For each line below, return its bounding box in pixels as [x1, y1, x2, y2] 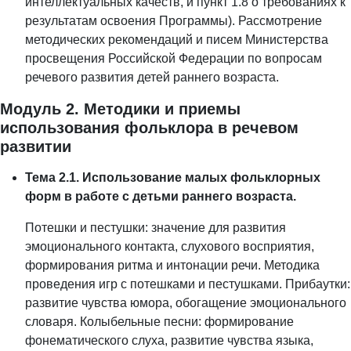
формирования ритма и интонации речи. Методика [25, 259, 320, 273]
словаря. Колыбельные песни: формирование [25, 315, 294, 329]
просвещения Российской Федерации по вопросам [25, 52, 322, 66]
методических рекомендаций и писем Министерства [25, 33, 328, 47]
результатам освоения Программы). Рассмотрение [25, 14, 322, 28]
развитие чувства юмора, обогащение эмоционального [25, 296, 346, 310]
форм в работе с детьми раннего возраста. [25, 190, 296, 204]
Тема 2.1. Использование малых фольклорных [25, 171, 320, 185]
